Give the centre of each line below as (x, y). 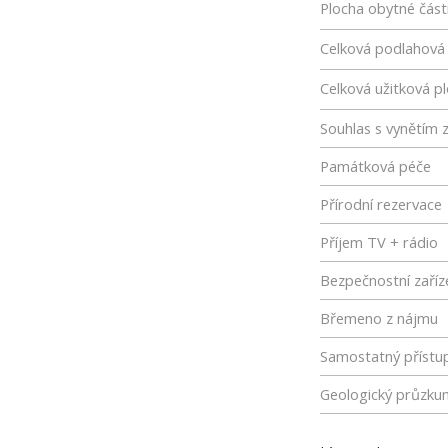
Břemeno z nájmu (379, 318)
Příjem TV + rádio (379, 242)
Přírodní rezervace (381, 204)
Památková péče (375, 166)
